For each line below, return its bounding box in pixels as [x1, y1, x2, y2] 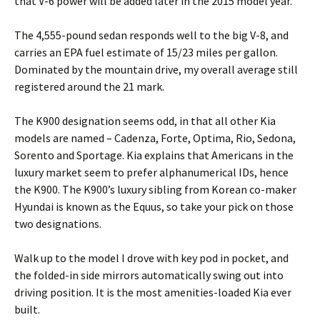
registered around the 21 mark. [14, 79, 164, 94]
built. [14, 301, 40, 316]
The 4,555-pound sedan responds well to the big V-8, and [14, 27, 289, 42]
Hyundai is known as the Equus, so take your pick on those [14, 199, 294, 214]
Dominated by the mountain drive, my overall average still [14, 61, 298, 76]
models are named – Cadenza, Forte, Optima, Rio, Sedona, [14, 130, 296, 145]
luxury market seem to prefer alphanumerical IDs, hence [14, 164, 289, 179]
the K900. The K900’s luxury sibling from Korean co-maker [14, 181, 296, 196]
